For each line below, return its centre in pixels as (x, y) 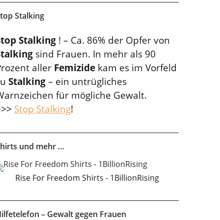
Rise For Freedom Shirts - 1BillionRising (87, 178)
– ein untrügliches (86, 82)
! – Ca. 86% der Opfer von (113, 40)
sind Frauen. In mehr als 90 (94, 54)
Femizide (74, 68)
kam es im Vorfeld (136, 68)
